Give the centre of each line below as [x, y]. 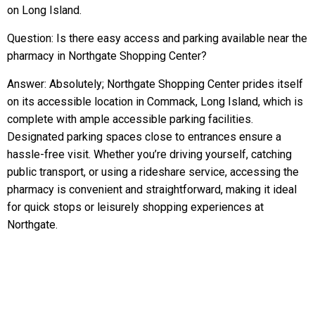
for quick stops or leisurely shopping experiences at [135, 207]
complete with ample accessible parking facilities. [130, 119]
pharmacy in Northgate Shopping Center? [107, 56]
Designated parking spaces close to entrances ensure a [144, 137]
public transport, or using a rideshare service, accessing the [153, 172]
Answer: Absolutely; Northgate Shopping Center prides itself [155, 84]
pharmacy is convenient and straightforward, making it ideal [152, 189]
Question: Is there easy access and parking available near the [157, 38]
